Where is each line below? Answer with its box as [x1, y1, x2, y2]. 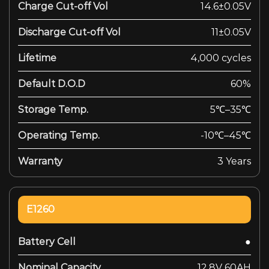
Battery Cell [18, 235, 76, 247]
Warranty [18, 155, 62, 167]
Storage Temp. [18, 103, 88, 115]
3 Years [217, 155, 251, 167]
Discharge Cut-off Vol [18, 26, 121, 38]
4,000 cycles [190, 52, 251, 64]
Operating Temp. [18, 129, 100, 141]
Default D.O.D [18, 77, 85, 89]
